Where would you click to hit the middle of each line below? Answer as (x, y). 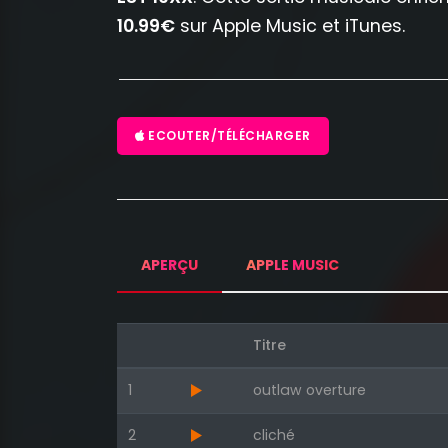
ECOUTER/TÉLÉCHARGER (227, 136)
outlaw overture (309, 390)
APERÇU (169, 265)
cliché (273, 435)
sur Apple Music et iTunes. (290, 26)
